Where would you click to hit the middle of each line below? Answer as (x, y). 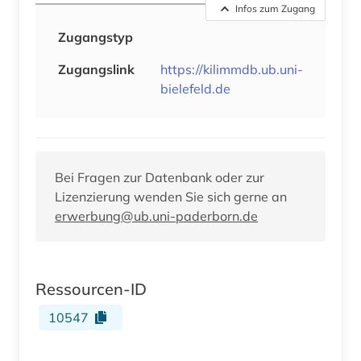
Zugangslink (96, 69)
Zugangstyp (95, 37)
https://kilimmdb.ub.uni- (232, 69)
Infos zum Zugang (275, 8)
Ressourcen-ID (91, 288)
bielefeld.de (195, 88)
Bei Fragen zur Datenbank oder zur (160, 177)
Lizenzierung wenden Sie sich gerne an (171, 196)
